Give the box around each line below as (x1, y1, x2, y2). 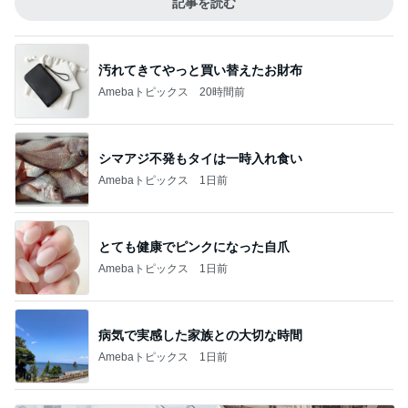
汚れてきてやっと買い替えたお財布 (98, 62, 302, 77)
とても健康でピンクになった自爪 (98, 239, 290, 254)
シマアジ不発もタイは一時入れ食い (98, 150, 302, 166)
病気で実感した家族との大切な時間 (98, 327, 302, 342)
